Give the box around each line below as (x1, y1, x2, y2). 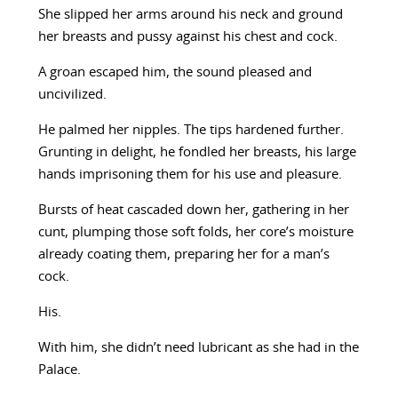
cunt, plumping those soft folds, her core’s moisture (37, 226, 354, 240)
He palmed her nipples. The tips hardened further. (37, 123, 344, 138)
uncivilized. (37, 88, 107, 102)
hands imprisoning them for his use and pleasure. (37, 168, 342, 182)
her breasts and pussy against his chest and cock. (37, 30, 338, 44)
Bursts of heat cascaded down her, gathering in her (37, 203, 349, 218)
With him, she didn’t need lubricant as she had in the (37, 341, 359, 355)
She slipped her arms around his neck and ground (37, 8, 343, 22)
